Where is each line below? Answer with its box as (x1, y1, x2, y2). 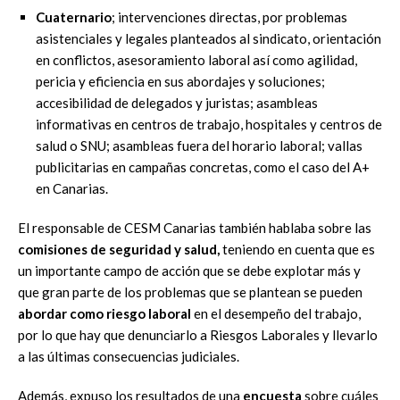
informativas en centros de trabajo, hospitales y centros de (36, 115, 382, 132)
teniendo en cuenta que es (220, 240, 375, 257)
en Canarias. (36, 179, 108, 196)
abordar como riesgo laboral (18, 304, 191, 321)
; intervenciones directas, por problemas (112, 8, 347, 25)
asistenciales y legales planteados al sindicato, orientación (36, 29, 381, 46)
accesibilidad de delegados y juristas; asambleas (36, 94, 318, 111)
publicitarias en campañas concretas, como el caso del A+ (36, 158, 370, 175)
